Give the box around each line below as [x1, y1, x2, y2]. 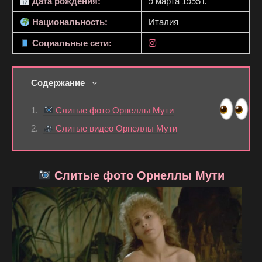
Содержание [31, 78, 85, 88]
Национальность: [30, 17, 108, 27]
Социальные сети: [30, 38, 112, 49]
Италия [149, 17, 178, 27]
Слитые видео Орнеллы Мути [53, 123, 178, 134]
